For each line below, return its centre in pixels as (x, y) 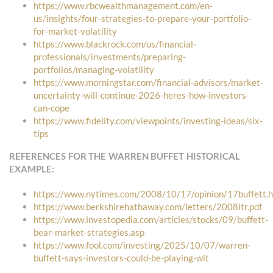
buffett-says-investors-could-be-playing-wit (121, 258)
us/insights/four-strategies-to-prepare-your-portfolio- (142, 19)
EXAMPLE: (32, 169)
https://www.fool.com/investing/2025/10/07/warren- (142, 245)
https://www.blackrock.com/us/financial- (115, 44)
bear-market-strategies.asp (89, 232)
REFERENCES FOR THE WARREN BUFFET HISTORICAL (125, 156)
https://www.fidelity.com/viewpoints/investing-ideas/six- (148, 121)
